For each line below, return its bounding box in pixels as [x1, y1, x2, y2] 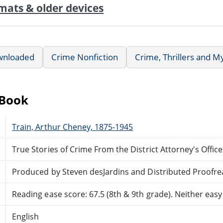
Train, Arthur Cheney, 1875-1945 [12, 121, 133, 132]
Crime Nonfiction [51, 51, 118, 63]
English [12, 211, 39, 222]
